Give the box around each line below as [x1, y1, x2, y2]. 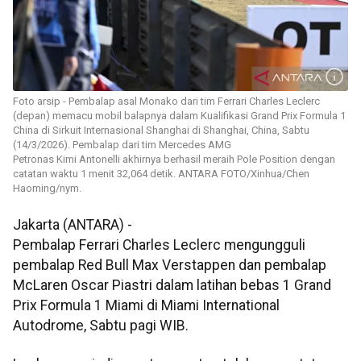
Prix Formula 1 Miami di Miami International [13, 297, 280, 314]
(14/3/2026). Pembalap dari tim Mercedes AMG [13, 139, 231, 151]
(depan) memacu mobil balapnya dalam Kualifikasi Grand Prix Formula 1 [13, 110, 346, 122]
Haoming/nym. [13, 182, 81, 195]
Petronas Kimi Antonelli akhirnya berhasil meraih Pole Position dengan [13, 153, 335, 166]
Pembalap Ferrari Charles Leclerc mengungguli [13, 237, 305, 254]
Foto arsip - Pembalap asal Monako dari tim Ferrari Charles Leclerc [13, 95, 320, 108]
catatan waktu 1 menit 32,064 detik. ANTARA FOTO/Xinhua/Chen [13, 168, 309, 180]
